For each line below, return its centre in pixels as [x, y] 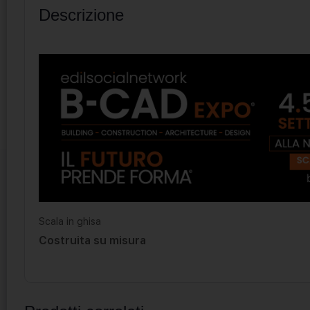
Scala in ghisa [70, 221]
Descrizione [81, 15]
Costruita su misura [92, 240]
